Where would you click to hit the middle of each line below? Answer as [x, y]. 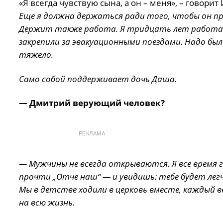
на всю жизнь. [47, 203]
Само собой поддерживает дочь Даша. [98, 79]
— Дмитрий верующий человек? [92, 103]
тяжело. [36, 55]
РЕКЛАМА [92, 134]
